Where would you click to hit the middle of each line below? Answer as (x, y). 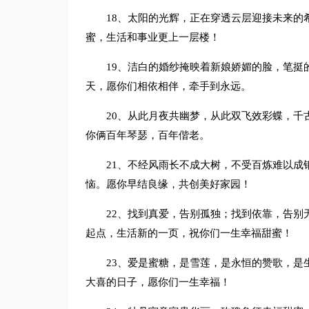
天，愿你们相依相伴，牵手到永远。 (168, 86)
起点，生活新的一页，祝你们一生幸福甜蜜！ (189, 233)
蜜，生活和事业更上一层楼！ (152, 37)
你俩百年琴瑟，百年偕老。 (147, 135)
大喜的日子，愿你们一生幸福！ (158, 282)
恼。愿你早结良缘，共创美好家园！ (168, 184)
